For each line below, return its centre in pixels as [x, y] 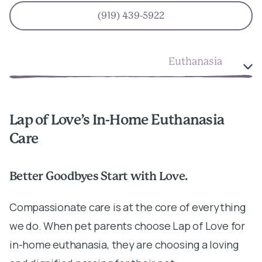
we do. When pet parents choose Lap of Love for [127, 225]
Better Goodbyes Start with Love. [98, 176]
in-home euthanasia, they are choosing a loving [124, 244]
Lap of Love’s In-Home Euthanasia [117, 120]
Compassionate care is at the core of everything [127, 207]
